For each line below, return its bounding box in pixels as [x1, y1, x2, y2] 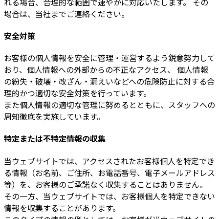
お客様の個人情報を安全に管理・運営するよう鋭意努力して [4, 52, 215, 64]
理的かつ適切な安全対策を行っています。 [4, 87, 151, 99]
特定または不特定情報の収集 [4, 132, 106, 145]
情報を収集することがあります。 [4, 201, 120, 214]
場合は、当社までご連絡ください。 [4, 7, 129, 20]
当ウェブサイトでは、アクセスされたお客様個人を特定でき [4, 154, 215, 167]
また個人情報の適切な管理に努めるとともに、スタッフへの [4, 99, 215, 111]
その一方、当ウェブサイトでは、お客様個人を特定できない [4, 190, 215, 202]
